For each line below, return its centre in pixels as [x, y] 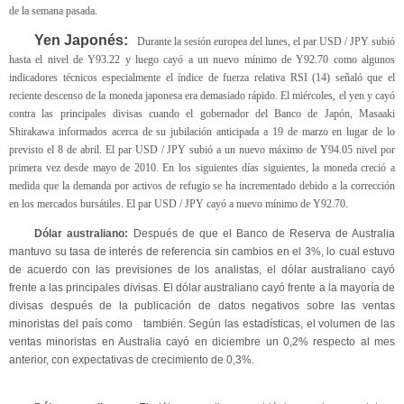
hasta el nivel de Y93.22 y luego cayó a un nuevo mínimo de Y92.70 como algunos [202, 59]
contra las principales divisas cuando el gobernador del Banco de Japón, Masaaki [202, 113]
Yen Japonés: [82, 40]
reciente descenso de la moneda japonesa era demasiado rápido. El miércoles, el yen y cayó [202, 95]
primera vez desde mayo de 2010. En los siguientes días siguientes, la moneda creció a [202, 167]
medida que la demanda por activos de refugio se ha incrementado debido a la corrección [202, 185]
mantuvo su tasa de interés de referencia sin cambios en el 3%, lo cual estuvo [202, 252]
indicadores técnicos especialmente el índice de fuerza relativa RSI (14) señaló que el [202, 77]
